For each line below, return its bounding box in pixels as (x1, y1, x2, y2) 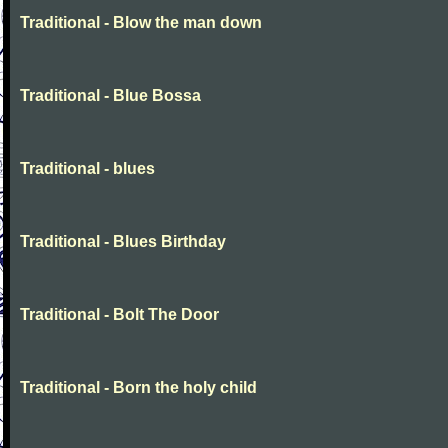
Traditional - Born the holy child (20, 379, 257, 396)
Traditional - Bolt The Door (20, 306, 219, 323)
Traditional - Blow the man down (20, 14, 262, 31)
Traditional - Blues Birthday (20, 233, 226, 250)
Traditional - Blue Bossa (20, 87, 201, 104)
